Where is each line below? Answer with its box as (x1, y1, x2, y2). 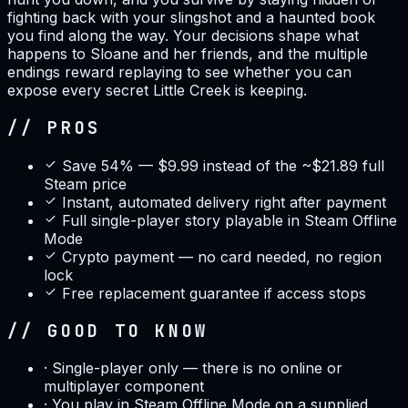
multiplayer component (44, 377, 204, 396)
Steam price (44, 174, 127, 193)
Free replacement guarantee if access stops (62, 283, 366, 302)
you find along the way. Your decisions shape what (7, 26, 359, 46)
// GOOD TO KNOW (7, 319, 209, 342)
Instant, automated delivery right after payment (62, 192, 386, 211)
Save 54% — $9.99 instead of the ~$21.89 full (62, 156, 384, 175)
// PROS (7, 117, 102, 140)
